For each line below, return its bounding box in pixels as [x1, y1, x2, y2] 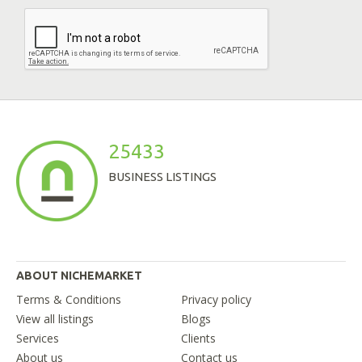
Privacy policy [181, 292, 251, 308]
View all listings [16, 311, 94, 327]
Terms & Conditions [16, 292, 121, 308]
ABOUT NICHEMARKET [16, 269, 142, 283]
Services [16, 330, 59, 347]
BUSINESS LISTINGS [108, 170, 217, 184]
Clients [181, 330, 216, 347]
